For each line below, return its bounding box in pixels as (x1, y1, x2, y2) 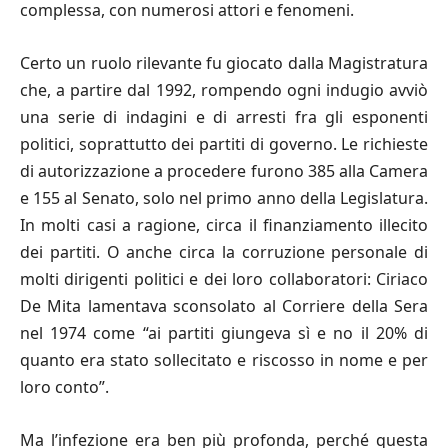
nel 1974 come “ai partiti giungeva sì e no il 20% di (20, 321, 428, 344)
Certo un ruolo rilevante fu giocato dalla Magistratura (20, 51, 428, 74)
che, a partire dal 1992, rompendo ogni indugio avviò (20, 78, 428, 101)
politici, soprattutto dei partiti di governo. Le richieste (20, 132, 428, 155)
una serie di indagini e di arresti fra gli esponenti (20, 105, 428, 128)
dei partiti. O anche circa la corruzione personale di (20, 240, 428, 263)
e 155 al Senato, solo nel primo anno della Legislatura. (20, 186, 428, 209)
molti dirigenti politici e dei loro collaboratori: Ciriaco (20, 267, 428, 290)
